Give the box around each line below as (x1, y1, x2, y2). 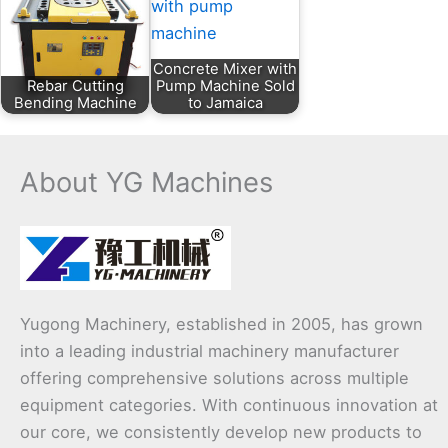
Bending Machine (13, 93, 137, 112)
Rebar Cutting (26, 76, 124, 95)
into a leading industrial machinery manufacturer (20, 340, 399, 361)
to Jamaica (187, 93, 263, 112)
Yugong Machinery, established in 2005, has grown (20, 313, 423, 334)
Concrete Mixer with (153, 59, 297, 78)
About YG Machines (20, 165, 273, 200)
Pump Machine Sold (155, 76, 295, 95)
